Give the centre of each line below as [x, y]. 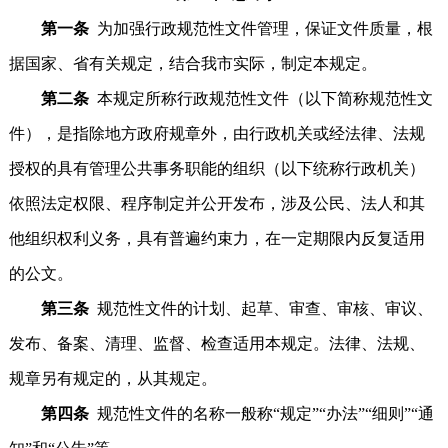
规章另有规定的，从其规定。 [112, 378]
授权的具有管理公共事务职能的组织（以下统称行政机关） [216, 168]
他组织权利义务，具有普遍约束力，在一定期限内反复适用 [216, 238]
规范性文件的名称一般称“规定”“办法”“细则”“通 [265, 413]
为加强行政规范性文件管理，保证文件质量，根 [264, 28]
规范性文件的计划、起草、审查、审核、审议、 [264, 308]
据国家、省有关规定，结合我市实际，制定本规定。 [192, 63]
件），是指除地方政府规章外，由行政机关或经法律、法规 [216, 133]
